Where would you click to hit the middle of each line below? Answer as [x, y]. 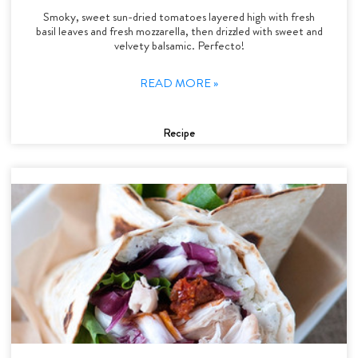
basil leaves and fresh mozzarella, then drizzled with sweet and [179, 31]
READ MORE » [179, 83]
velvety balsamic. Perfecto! [179, 45]
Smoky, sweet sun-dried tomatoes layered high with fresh [179, 16]
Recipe [179, 132]
